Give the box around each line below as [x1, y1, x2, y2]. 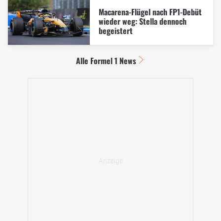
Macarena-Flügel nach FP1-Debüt [98, 6, 202, 18]
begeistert [98, 25, 133, 37]
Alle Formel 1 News [75, 54, 136, 67]
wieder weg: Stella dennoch [98, 15, 186, 28]
